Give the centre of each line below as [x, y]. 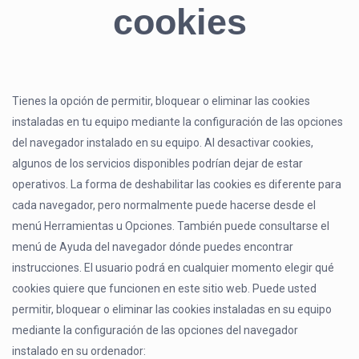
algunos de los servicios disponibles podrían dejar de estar [158, 164]
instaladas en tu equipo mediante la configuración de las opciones [178, 122]
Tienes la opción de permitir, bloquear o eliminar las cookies [161, 101]
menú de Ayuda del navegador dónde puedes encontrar [153, 247]
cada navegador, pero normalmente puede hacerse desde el [164, 206]
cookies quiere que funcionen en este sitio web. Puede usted [165, 289]
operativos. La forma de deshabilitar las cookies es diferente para [177, 185]
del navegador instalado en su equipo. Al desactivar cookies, [163, 143]
